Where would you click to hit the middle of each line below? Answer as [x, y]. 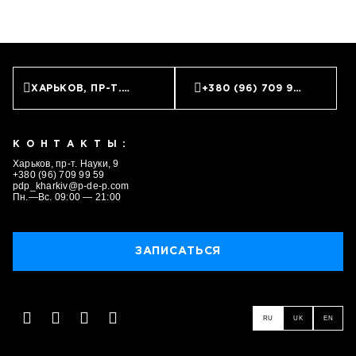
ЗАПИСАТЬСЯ [178, 251]
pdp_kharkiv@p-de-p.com [71, 186]
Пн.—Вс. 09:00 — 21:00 [67, 197]
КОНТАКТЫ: [73, 144]
